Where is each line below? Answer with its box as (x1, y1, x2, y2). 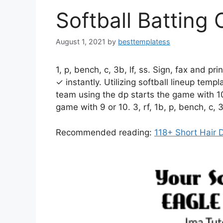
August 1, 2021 (56, 37, 106, 46)
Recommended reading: (56, 127, 154, 137)
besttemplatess (118, 37, 170, 46)
